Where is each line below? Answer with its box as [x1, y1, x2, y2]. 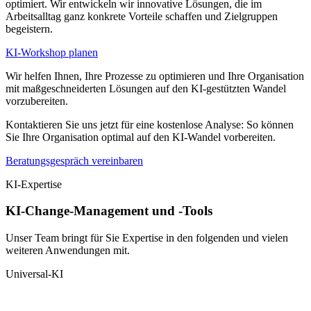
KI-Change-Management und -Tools [6, 203, 212, 219]
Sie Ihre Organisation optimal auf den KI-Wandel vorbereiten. [6, 131, 276, 143]
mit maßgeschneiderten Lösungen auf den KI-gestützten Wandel [6, 82, 286, 94]
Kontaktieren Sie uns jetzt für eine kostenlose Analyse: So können [6, 118, 294, 131]
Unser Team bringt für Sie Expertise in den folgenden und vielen [6, 232, 288, 244]
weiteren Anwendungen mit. [6, 244, 130, 257]
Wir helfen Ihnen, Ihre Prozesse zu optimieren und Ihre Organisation [6, 69, 304, 82]
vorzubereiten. [6, 94, 68, 107]
